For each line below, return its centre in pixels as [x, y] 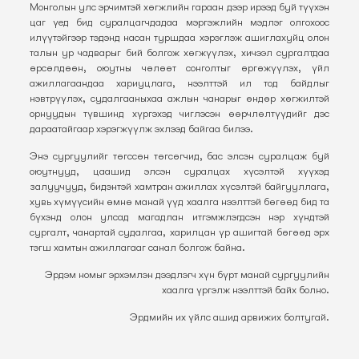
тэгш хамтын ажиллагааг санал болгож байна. [137, 247]
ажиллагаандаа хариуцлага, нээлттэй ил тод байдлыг [179, 83]
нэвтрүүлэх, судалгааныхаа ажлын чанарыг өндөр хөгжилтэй [179, 98]
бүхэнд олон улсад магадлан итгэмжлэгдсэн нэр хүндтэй [179, 217]
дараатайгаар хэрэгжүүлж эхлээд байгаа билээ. [141, 129]
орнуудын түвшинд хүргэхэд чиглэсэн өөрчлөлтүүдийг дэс [179, 113]
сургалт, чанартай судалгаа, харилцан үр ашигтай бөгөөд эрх [179, 232]
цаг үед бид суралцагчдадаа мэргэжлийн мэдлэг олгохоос [179, 22]
